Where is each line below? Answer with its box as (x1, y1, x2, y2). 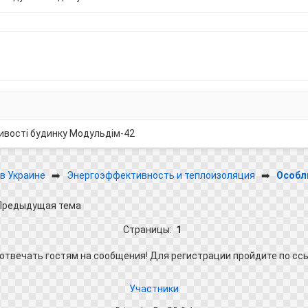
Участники (129, 283, 179, 294)
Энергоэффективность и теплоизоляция (66, 169, 255, 181)
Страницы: (122, 223, 176, 235)
